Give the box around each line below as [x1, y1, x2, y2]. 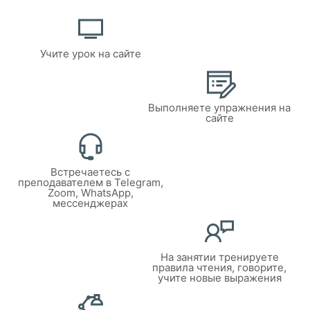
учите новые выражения [157, 271, 282, 284]
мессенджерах [53, 197, 129, 210]
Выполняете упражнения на [148, 101, 291, 114]
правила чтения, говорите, [152, 261, 287, 274]
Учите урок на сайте [39, 47, 141, 60]
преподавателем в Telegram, [17, 176, 163, 189]
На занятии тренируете [160, 250, 279, 264]
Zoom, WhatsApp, [47, 186, 134, 199]
